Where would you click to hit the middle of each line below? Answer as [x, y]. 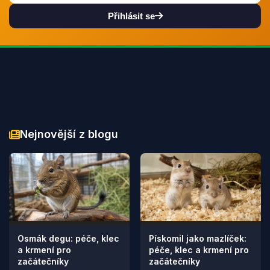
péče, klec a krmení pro [199, 250]
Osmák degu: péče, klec [68, 238]
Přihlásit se [131, 16]
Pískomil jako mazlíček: [198, 238]
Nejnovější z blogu [69, 134]
